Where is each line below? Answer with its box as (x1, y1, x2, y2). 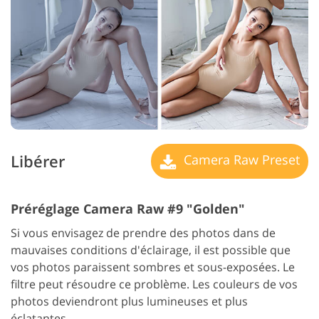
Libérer (11, 150, 65, 173)
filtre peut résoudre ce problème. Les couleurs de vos (11, 276, 298, 292)
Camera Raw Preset (180, 151, 300, 169)
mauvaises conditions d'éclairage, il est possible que (11, 241, 291, 258)
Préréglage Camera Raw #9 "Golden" (11, 199, 245, 217)
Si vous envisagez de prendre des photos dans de (11, 224, 276, 241)
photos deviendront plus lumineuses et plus (11, 293, 248, 309)
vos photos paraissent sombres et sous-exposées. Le (11, 258, 295, 275)
